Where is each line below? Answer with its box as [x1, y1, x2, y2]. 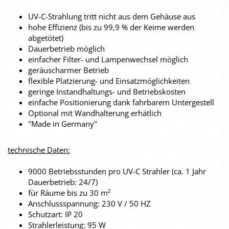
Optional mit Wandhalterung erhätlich [28, 108, 162, 118]
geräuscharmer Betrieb [28, 65, 109, 75]
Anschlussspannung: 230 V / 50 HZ [28, 198, 151, 209]
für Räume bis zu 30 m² [28, 188, 110, 198]
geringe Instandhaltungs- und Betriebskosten [28, 86, 186, 97]
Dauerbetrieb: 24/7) [28, 177, 98, 187]
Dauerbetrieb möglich [28, 43, 105, 54]
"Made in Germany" [28, 119, 97, 129]
